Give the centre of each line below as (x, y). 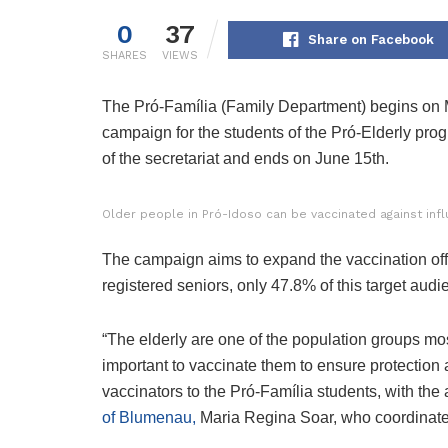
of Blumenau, (149, 418)
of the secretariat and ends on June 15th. (245, 159)
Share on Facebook (370, 40)
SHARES (124, 56)
